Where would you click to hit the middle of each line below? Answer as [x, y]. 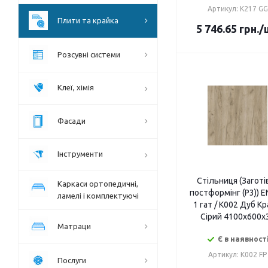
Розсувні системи [89, 55]
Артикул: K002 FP [237, 255]
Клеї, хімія [76, 88]
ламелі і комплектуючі [98, 196]
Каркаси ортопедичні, [98, 184]
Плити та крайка [88, 21]
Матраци [74, 226]
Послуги [72, 261]
